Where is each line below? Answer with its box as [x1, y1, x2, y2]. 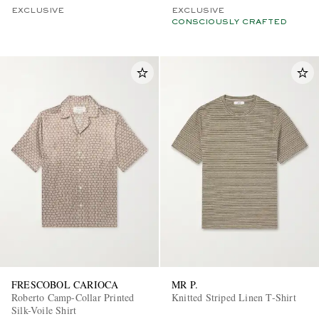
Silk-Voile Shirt [11, 303, 78, 318]
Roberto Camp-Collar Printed [11, 291, 135, 305]
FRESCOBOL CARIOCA [11, 278, 119, 292]
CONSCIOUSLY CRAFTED [172, 18, 287, 26]
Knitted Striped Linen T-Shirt [172, 291, 296, 305]
